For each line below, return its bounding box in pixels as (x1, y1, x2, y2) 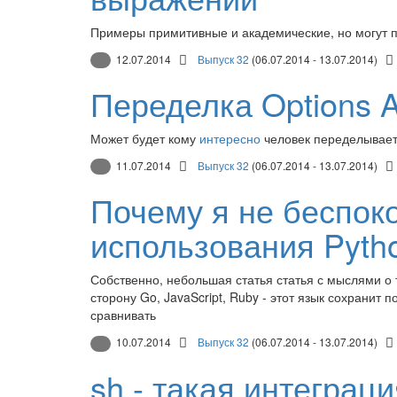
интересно (199, 128, 261, 147)
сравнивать (90, 306, 156, 324)
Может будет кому (90, 128, 199, 147)
